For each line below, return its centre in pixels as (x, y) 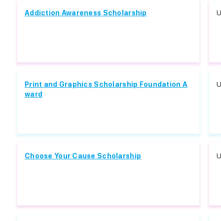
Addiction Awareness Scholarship (86, 13)
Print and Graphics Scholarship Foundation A (106, 84)
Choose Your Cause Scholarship (83, 156)
